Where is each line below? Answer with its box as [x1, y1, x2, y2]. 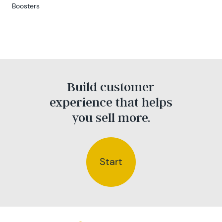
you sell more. [72, 109, 150, 125]
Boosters [12, 1, 40, 10]
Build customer [67, 78, 155, 94]
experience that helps [50, 94, 172, 110]
